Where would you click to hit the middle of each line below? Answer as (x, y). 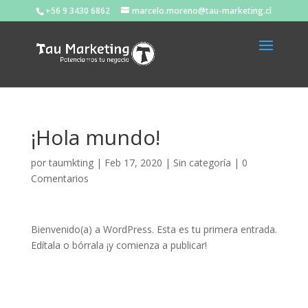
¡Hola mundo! (95, 137)
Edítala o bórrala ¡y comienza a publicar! (119, 245)
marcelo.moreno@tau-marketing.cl (202, 11)
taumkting (71, 163)
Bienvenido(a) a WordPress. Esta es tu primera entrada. (154, 229)
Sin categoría (202, 163)
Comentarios (59, 178)
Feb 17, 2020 (133, 163)
